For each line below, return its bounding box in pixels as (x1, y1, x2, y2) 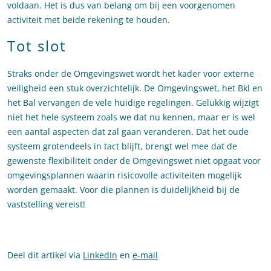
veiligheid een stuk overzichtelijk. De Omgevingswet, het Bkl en (7, 82, 263, 94)
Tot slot (7, 36, 67, 56)
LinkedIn (83, 249, 117, 261)
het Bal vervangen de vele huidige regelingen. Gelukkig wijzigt (7, 97, 259, 109)
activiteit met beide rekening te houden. (7, 14, 170, 26)
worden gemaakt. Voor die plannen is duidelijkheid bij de (7, 184, 240, 196)
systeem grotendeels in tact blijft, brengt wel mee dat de (7, 140, 237, 152)
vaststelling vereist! (7, 198, 85, 211)
